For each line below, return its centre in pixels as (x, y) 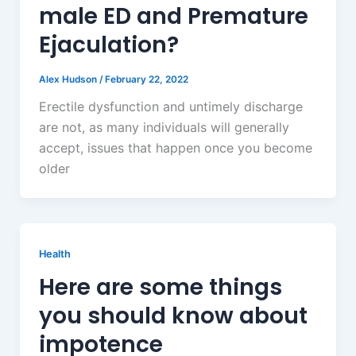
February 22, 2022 (146, 80)
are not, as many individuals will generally (164, 127)
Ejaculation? (108, 45)
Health (54, 253)
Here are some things (160, 287)
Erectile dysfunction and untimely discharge (170, 106)
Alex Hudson (69, 80)
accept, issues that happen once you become (175, 147)
